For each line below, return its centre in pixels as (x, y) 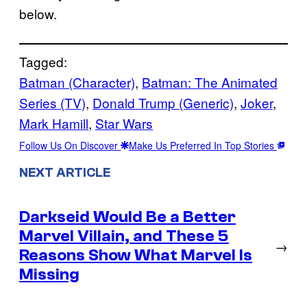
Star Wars (124, 123)
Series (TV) (52, 102)
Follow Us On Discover (70, 145)
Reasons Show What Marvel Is (136, 255)
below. (38, 13)
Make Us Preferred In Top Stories (203, 145)
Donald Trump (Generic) (163, 102)
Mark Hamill (54, 123)
